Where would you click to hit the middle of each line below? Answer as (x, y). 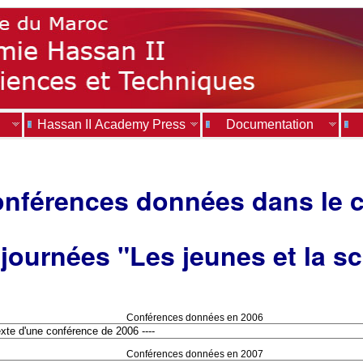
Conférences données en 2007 (195, 354)
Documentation (270, 124)
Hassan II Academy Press (111, 124)
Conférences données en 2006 (195, 318)
